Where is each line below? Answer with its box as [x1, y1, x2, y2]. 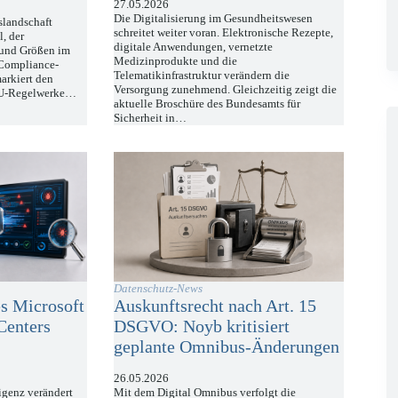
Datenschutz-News [114, 281, 203, 295]
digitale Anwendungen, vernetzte [114, 40, 274, 54]
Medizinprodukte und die [114, 54, 238, 68]
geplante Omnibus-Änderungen [114, 336, 340, 356]
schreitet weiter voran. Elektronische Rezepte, [114, 26, 334, 40]
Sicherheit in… [114, 111, 187, 125]
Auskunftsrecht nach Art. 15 [114, 295, 317, 315]
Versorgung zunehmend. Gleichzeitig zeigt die [114, 83, 338, 97]
